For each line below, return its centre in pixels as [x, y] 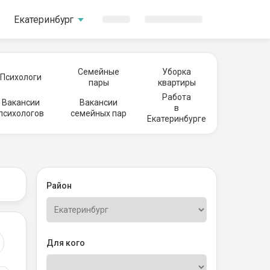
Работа [177, 97]
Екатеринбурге [177, 119]
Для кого [66, 243]
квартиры [177, 83]
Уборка [177, 72]
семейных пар [99, 113]
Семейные [99, 72]
